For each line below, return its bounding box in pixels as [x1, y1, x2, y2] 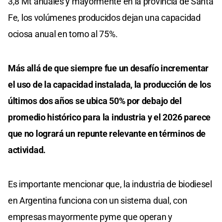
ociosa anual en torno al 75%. [8, 29, 118, 40]
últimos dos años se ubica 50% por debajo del [8, 96, 182, 107]
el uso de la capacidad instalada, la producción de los [8, 79, 211, 90]
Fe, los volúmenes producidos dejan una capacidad [8, 12, 201, 23]
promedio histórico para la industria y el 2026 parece [8, 112, 211, 123]
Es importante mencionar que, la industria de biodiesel [8, 179, 212, 190]
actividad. [8, 145, 46, 156]
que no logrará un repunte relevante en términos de [8, 128, 206, 139]
